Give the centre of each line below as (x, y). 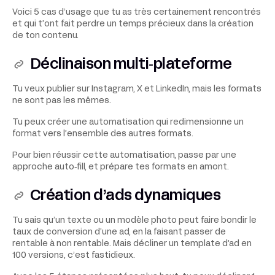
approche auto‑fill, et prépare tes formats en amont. (121, 167)
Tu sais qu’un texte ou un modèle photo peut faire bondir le (134, 220)
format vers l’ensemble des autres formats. (103, 134)
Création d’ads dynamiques (125, 196)
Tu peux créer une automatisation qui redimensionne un (128, 122)
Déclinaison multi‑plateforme (131, 65)
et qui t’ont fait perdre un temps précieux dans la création (133, 24)
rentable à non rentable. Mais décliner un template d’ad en (132, 244)
